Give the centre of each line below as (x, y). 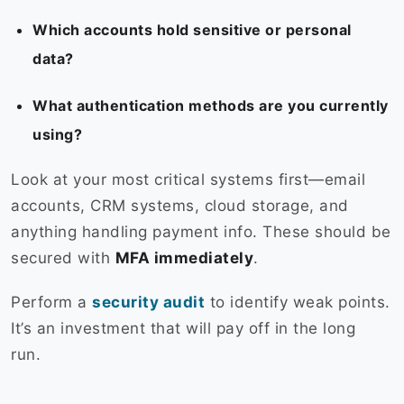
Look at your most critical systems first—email (188, 180)
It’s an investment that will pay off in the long (183, 329)
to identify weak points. (298, 303)
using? (57, 135)
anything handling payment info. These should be (201, 232)
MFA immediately (184, 258)
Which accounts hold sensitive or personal (192, 30)
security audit (148, 303)
